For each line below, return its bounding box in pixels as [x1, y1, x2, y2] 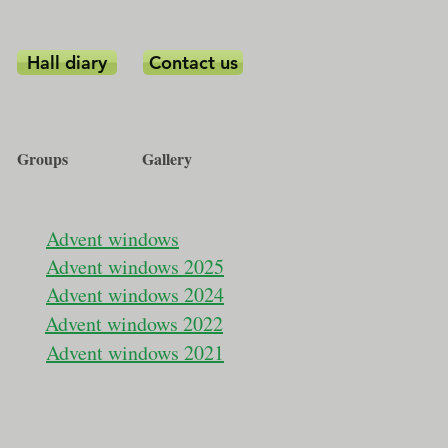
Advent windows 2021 [46, 339, 224, 366]
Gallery [142, 147, 192, 170]
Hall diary [27, 51, 107, 74]
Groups [17, 147, 68, 170]
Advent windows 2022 [45, 310, 223, 337]
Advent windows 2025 [46, 253, 224, 280]
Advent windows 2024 [46, 281, 224, 308]
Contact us [148, 51, 238, 74]
